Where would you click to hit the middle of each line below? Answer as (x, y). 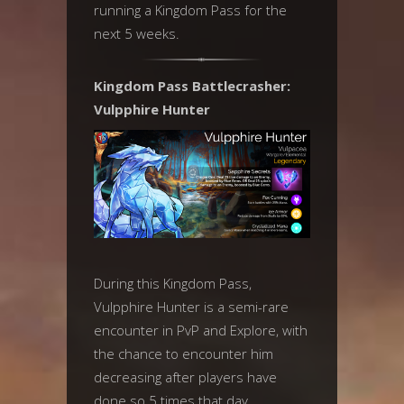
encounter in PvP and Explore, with (201, 330)
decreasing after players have (185, 377)
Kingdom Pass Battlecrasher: (192, 86)
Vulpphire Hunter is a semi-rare (191, 307)
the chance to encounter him (184, 353)
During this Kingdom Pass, (173, 283)
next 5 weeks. (137, 33)
